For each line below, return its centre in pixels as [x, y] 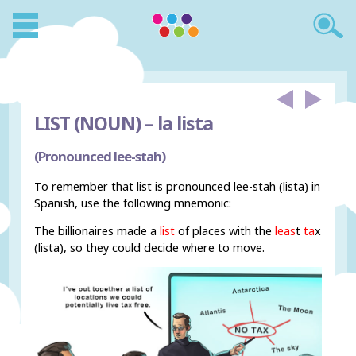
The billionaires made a [96, 231]
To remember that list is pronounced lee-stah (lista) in [178, 186]
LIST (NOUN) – [94, 123]
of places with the [224, 231]
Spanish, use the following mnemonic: [133, 203]
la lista [184, 123]
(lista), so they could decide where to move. [150, 248]
